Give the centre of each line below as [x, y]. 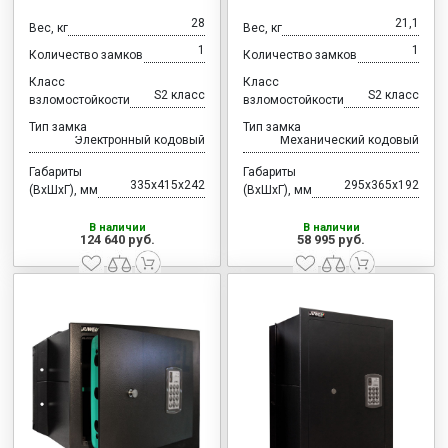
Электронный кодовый [139, 140]
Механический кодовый [349, 140]
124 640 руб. [117, 240]
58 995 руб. [331, 240]
